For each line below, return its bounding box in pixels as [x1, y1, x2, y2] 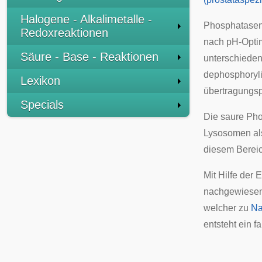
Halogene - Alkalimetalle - [20, 13, 152, 26]
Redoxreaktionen [20, 26, 108, 39]
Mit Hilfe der [204, 170, 256, 180]
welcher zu [204, 203, 251, 213]
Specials [20, 98, 64, 111]
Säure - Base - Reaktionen [20, 50, 158, 63]
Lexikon [20, 74, 60, 87]
